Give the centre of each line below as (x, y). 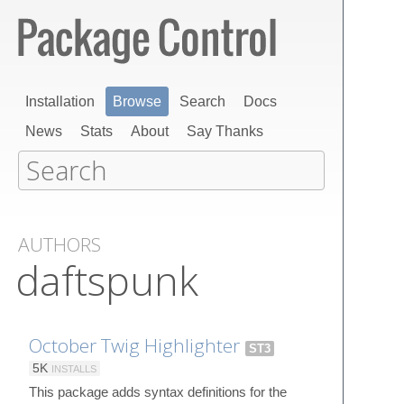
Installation (60, 101)
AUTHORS (60, 244)
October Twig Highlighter (134, 345)
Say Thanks (225, 131)
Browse (137, 101)
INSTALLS (74, 368)
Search (202, 101)
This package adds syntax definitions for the (158, 391)
